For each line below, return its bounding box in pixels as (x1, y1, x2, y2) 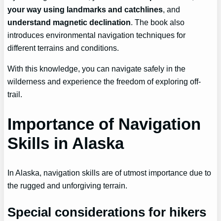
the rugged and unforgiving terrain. (7, 181, 128, 190)
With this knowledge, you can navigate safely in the (7, 64, 186, 74)
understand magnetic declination (7, 18, 131, 27)
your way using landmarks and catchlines (7, 5, 163, 14)
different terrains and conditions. (7, 43, 119, 53)
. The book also (131, 18, 185, 27)
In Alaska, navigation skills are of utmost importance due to (7, 168, 212, 177)
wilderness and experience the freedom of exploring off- (7, 77, 201, 86)
